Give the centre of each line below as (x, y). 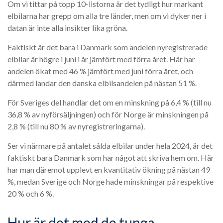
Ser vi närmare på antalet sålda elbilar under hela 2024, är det (110, 146)
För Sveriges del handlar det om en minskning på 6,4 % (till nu (110, 102)
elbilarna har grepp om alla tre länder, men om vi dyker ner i (107, 16)
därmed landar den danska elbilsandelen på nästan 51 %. (102, 83)
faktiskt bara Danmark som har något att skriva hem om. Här (111, 158)
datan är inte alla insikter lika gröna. (67, 28)
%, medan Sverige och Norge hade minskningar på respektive (111, 181)
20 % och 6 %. (31, 193)
